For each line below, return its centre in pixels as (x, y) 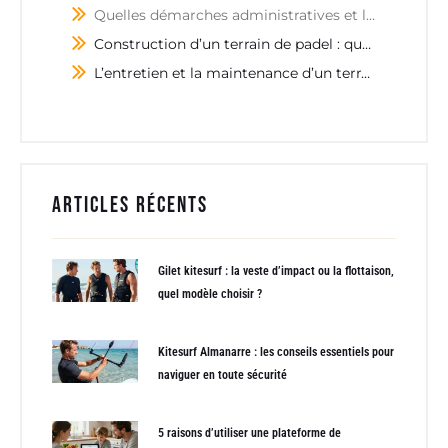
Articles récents (130, 205)
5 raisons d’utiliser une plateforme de (249, 432)
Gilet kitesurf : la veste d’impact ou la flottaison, (276, 270)
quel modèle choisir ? (210, 293)
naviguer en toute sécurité (222, 374)
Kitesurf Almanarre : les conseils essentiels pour (276, 351)
